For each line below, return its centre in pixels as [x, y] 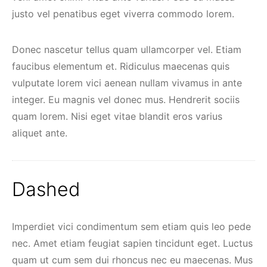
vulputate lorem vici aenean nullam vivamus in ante [127, 83]
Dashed [46, 189]
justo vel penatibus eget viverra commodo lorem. [123, 14]
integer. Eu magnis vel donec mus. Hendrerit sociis [126, 100]
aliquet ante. [40, 133]
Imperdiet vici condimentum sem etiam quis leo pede [131, 226]
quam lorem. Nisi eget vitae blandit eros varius [117, 116]
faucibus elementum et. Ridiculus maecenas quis [121, 66]
